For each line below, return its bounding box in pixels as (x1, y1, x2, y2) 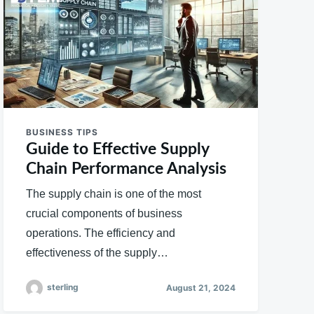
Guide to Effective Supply (26, 140, 210, 157)
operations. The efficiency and (26, 226, 176, 239)
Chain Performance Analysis (26, 160, 227, 177)
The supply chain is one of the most (26, 187, 202, 200)
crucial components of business (26, 207, 183, 219)
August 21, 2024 (165, 282, 235, 294)
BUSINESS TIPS (26, 126, 99, 137)
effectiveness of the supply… (26, 246, 169, 259)
